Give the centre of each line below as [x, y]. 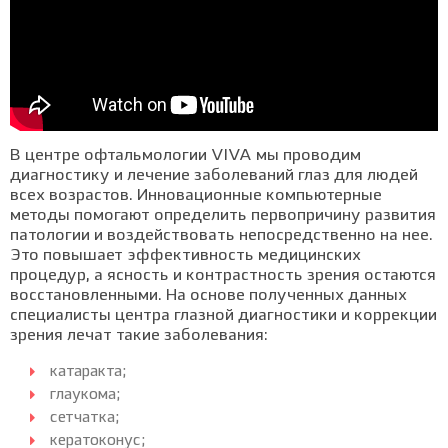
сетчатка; [84, 418]
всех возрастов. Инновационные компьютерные [196, 196]
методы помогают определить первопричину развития [223, 216]
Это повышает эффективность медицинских [185, 256]
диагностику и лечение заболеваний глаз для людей [214, 176]
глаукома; [85, 395]
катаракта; [88, 372]
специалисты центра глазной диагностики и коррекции [223, 316]
